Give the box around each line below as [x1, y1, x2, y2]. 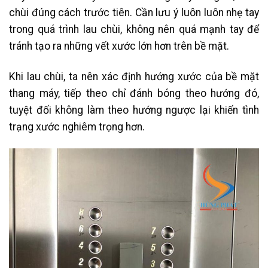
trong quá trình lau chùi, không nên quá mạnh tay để [9, 23, 259, 35]
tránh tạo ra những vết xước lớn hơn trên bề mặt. [9, 39, 232, 52]
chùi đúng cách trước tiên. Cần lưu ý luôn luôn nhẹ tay [9, 6, 259, 19]
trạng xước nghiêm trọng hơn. [9, 120, 147, 133]
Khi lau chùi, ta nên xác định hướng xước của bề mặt [9, 70, 259, 83]
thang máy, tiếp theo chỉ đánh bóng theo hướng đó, [9, 87, 259, 99]
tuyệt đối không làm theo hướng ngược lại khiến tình [9, 103, 259, 116]
